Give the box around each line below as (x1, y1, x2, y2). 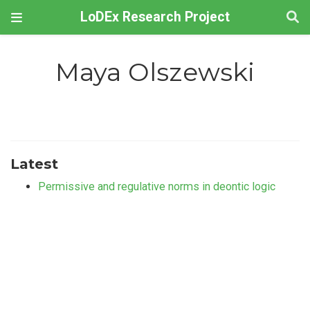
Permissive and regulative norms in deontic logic (38, 179, 275, 193)
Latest (10, 154, 58, 172)
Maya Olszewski (55, 57, 255, 88)
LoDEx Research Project (80, 9, 230, 25)
